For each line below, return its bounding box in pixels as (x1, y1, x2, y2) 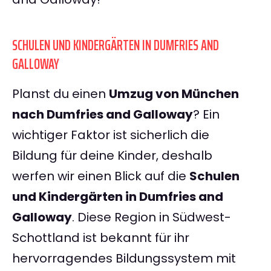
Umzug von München (109, 85, 239, 103)
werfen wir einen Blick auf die (12, 168, 189, 185)
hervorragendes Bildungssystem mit (12, 250, 236, 267)
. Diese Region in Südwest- (72, 209, 231, 226)
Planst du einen (12, 85, 109, 103)
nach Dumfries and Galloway (12, 106, 193, 123)
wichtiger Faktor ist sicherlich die (12, 126, 209, 144)
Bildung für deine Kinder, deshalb (12, 147, 212, 165)
